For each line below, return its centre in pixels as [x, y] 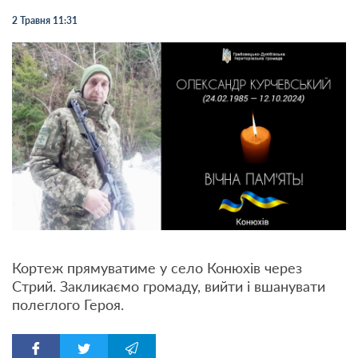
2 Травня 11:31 [45, 20]
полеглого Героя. [68, 304]
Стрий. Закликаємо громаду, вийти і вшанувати [169, 286]
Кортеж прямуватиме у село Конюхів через [157, 268]
